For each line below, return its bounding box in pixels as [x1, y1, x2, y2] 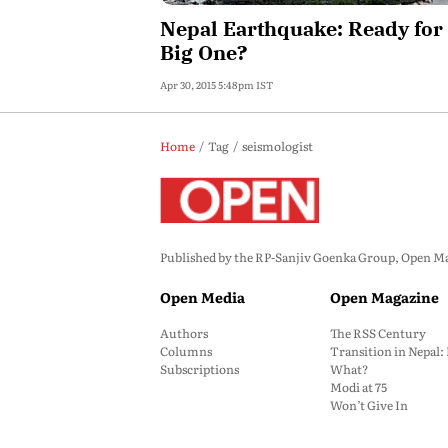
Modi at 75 [330, 378, 387, 396]
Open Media [160, 287, 245, 307]
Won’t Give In [330, 396, 408, 414]
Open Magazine [330, 287, 439, 307]
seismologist [242, 137, 313, 155]
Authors [160, 324, 208, 342]
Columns [160, 342, 212, 360]
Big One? [160, 39, 247, 66]
